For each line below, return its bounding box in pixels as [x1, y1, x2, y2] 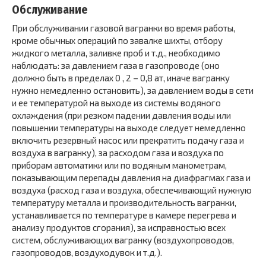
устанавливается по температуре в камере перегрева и [12, 210, 236, 220]
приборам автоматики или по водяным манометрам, [12, 160, 227, 170]
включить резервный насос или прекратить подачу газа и [12, 135, 244, 145]
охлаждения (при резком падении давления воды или [12, 110, 231, 121]
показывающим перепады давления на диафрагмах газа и [12, 172, 251, 183]
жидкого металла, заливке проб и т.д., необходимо [12, 47, 220, 58]
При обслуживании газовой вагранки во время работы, [12, 23, 235, 33]
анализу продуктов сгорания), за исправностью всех [12, 222, 226, 233]
